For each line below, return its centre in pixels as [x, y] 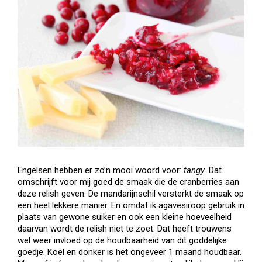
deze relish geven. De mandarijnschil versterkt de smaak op [131, 194]
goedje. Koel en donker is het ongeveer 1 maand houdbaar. [130, 252]
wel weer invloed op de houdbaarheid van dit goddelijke [122, 240]
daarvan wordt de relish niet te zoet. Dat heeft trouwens [125, 229]
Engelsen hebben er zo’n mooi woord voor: [101, 170]
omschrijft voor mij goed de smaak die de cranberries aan [128, 182]
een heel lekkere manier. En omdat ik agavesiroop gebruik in [131, 205]
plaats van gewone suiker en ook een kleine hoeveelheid [125, 217]
